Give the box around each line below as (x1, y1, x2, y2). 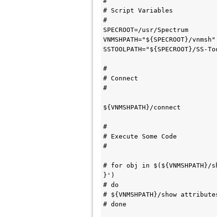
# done (103, 201, 126, 208)
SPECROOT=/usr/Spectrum (103, 26, 188, 33)
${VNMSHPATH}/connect (103, 104, 181, 111)
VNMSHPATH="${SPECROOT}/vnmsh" (103, 36, 216, 43)
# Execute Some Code (103, 133, 177, 140)
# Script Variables (103, 7, 173, 14)
